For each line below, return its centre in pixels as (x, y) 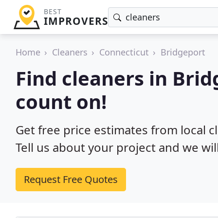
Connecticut (124, 52)
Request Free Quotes (71, 179)
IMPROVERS (76, 21)
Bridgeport (183, 52)
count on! (61, 101)
